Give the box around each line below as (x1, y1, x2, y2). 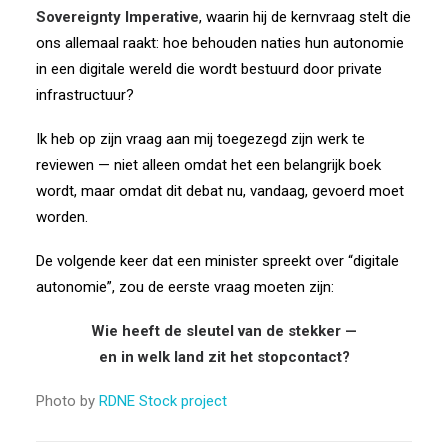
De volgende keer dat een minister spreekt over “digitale (36, 252, 399, 270)
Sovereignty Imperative (36, 8, 199, 26)
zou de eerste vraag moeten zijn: (119, 278, 334, 296)
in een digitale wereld (36, 60, 172, 78)
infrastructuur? (36, 86, 134, 104)
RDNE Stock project (99, 392, 227, 410)
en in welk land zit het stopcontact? (98, 348, 350, 366)
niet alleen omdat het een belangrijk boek (114, 156, 381, 174)
